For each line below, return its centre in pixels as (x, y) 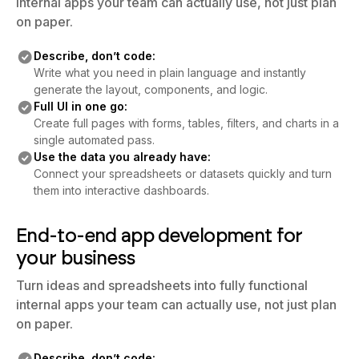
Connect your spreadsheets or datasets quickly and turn (182, 173)
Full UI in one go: (80, 106)
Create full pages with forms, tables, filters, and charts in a (186, 123)
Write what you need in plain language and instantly (169, 73)
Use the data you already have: (122, 157)
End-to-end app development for (159, 235)
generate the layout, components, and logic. (150, 89)
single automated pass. (94, 140)
